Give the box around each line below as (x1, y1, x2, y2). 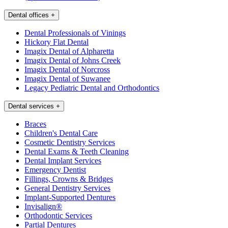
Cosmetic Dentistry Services (24, 138, 115, 147)
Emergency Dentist (24, 165, 86, 175)
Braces (24, 120, 46, 129)
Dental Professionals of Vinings (24, 28, 126, 38)
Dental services (8, 102, 54, 110)
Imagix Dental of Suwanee (24, 74, 110, 83)
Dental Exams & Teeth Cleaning (24, 147, 129, 156)
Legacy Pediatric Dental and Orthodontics (24, 83, 159, 93)
